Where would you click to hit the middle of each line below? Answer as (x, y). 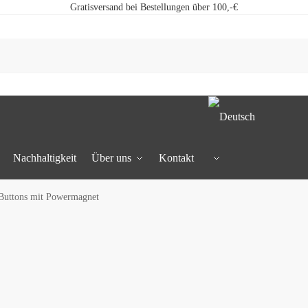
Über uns (111, 158)
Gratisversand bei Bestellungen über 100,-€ (154, 7)
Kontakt (176, 158)
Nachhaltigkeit (45, 158)
